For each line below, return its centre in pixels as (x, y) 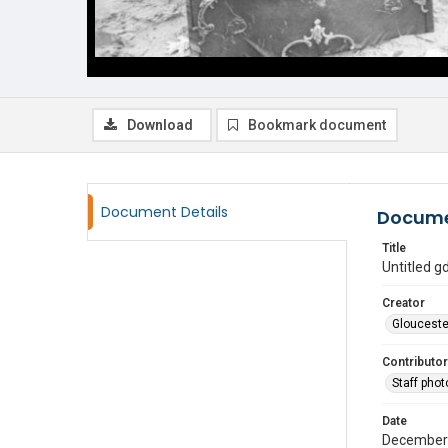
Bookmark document (317, 125)
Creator (403, 303)
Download (160, 125)
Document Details (164, 212)
